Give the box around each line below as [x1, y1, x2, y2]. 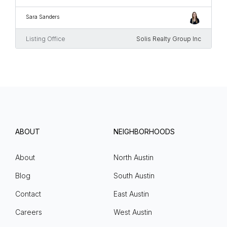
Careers [15, 208, 42, 217]
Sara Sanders [26, 14, 59, 21]
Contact [15, 190, 41, 199]
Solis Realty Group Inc [136, 35, 201, 43]
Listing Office [26, 35, 65, 43]
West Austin [113, 208, 152, 217]
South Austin [113, 171, 155, 180]
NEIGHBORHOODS [113, 127, 175, 136]
